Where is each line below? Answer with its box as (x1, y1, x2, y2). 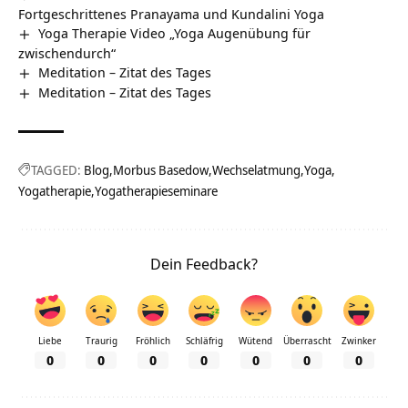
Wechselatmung (212, 161, 301, 179)
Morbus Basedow (113, 161, 209, 179)
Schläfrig (185, 334, 223, 348)
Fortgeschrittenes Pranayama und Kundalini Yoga (18, 5, 324, 24)
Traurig (85, 334, 117, 348)
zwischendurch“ (18, 44, 116, 63)
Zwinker (341, 334, 376, 348)
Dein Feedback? (150, 253, 258, 275)
